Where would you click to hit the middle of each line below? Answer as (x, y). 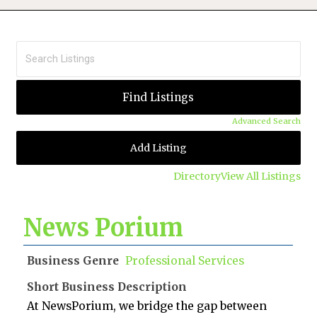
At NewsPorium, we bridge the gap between (147, 306)
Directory (197, 177)
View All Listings (260, 177)
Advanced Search (266, 121)
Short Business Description (107, 287)
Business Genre (73, 261)
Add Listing (158, 148)
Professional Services (185, 261)
